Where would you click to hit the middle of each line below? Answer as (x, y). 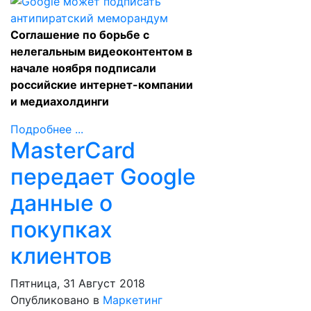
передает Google (103, 177)
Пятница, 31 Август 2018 (78, 283)
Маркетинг (133, 300)
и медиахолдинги (60, 101)
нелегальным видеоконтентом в (101, 51)
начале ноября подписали (83, 68)
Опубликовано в (55, 300)
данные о (61, 203)
